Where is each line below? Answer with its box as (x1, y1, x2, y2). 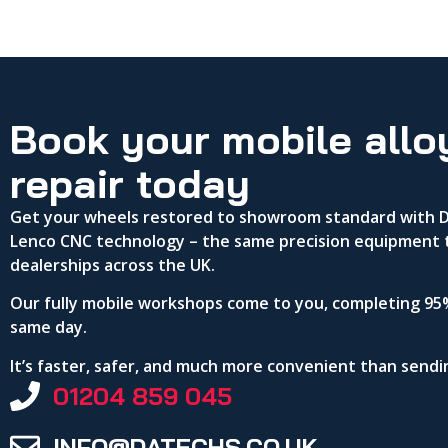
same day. (10, 316, 87, 339)
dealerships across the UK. (10, 253, 215, 276)
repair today (10, 157, 250, 208)
